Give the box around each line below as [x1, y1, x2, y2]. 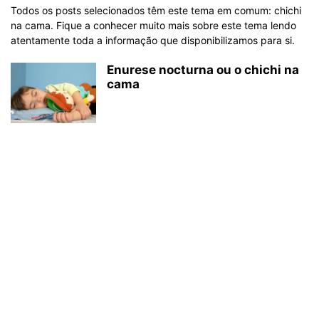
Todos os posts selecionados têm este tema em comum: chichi [11, 4, 301, 16]
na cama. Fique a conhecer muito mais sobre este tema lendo [11, 19, 296, 31]
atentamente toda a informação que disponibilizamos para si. [11, 34, 295, 46]
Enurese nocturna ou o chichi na [107, 63, 299, 77]
